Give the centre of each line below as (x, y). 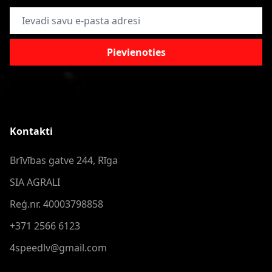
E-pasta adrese (43, 14)
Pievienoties (136, 52)
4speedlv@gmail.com (58, 248)
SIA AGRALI (35, 182)
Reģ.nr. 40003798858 (56, 204)
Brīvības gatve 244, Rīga (64, 160)
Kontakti (31, 131)
